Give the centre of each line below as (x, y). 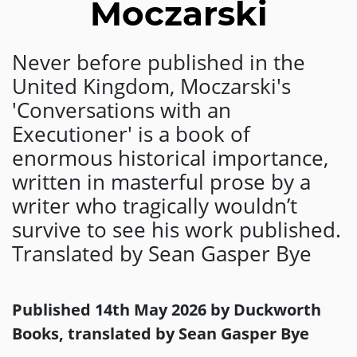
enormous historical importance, (170, 158)
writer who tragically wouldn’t (155, 206)
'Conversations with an (122, 110)
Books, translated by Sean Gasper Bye (161, 333)
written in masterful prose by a (161, 182)
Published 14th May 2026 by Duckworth (167, 310)
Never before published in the (159, 63)
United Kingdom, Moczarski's (151, 86)
